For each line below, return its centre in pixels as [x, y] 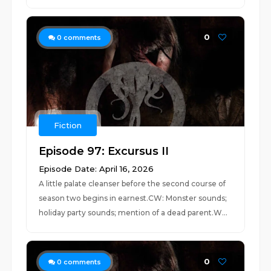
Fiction [68, 125]
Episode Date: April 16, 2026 [96, 169]
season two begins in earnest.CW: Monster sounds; [133, 198]
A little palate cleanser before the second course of [132, 184]
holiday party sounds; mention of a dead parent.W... [133, 213]
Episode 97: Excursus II [104, 151]
